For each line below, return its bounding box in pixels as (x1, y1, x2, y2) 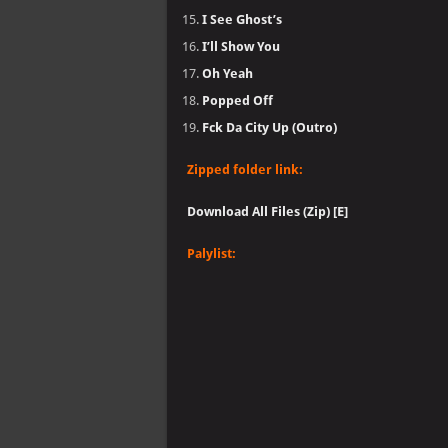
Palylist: (187, 246, 236, 261)
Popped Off (202, 93, 273, 108)
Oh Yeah (202, 66, 253, 81)
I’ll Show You (202, 39, 280, 54)
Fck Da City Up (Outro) (202, 120, 337, 135)
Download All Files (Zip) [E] (187, 204, 348, 219)
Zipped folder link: (187, 162, 303, 177)
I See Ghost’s (202, 12, 282, 27)
